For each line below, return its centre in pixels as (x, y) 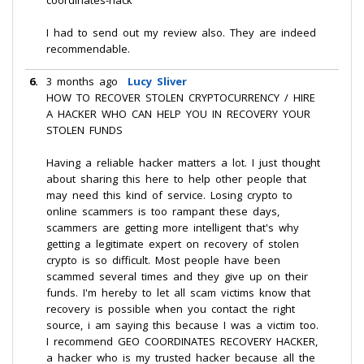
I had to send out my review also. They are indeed (181, 32)
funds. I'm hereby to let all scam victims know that (178, 292)
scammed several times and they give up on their (177, 276)
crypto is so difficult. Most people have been (163, 260)
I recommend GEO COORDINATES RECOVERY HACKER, (182, 341)
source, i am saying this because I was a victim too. (182, 325)
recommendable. (88, 49)
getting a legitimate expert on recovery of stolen (173, 244)
